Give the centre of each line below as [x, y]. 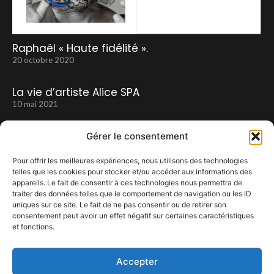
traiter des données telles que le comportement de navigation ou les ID [132, 194]
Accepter [137, 261]
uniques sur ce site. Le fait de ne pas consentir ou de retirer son [119, 205]
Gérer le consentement [137, 136]
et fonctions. [33, 227]
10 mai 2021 [35, 104]
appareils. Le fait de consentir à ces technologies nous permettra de [127, 183]
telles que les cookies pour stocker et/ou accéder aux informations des [132, 172]
